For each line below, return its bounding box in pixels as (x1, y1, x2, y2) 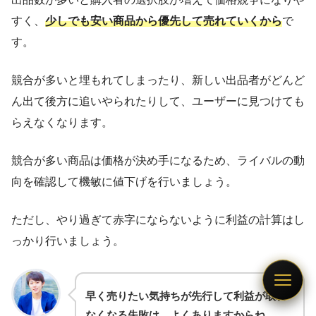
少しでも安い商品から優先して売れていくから (45, 14, 282, 27)
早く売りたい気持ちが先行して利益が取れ (85, 289, 286, 302)
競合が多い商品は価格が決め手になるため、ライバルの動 (11, 154, 305, 166)
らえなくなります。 (11, 116, 113, 128)
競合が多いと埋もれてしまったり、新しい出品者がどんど (11, 73, 305, 86)
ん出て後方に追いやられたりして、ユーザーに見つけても (11, 95, 305, 107)
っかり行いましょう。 (11, 234, 124, 247)
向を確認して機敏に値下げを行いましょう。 (11, 175, 237, 188)
